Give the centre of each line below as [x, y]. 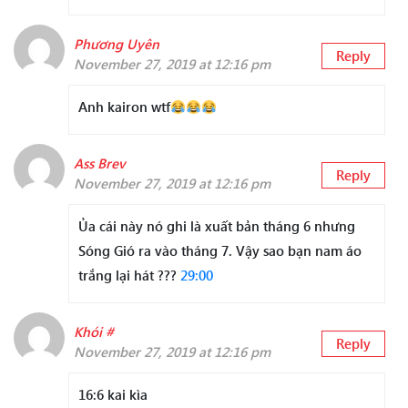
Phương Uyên [117, 44]
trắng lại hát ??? [129, 275]
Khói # [94, 332]
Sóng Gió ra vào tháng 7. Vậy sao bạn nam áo [220, 251]
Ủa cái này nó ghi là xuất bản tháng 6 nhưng [217, 226]
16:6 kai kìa [113, 395]
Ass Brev [100, 163]
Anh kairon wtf [124, 107]
